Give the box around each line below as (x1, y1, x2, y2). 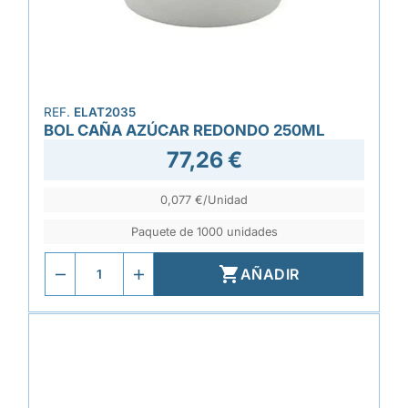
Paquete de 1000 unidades (130, 225, 278, 239)
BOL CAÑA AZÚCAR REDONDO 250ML (44, 121, 324, 139)
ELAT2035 (74, 105, 136, 119)
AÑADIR (240, 265, 300, 283)
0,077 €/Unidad (160, 193, 248, 207)
